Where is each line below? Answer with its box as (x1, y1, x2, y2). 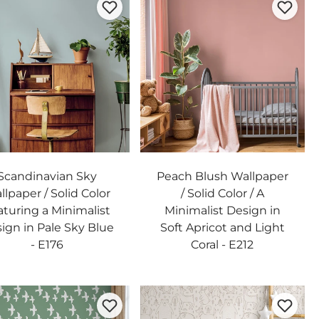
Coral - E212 (191, 237, 254, 251)
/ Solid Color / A (180, 186, 264, 200)
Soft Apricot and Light (159, 220, 285, 234)
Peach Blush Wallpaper (156, 169, 288, 183)
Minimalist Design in (164, 203, 281, 217)
